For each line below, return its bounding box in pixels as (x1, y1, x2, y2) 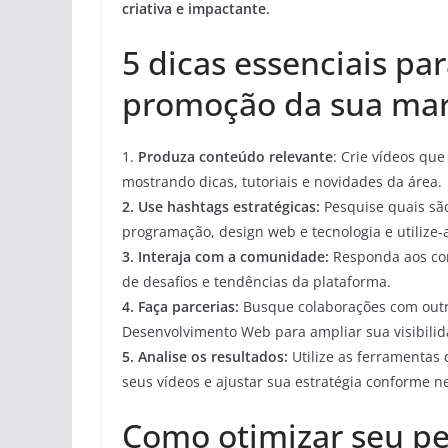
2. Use (122, 197, 167, 217)
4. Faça (122, 297, 172, 317)
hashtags (167, 197, 229, 217)
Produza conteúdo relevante (138, 147, 333, 167)
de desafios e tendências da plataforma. (122, 272, 391, 292)
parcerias (172, 297, 235, 317)
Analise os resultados (138, 347, 284, 367)
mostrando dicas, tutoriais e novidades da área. (122, 172, 442, 192)
